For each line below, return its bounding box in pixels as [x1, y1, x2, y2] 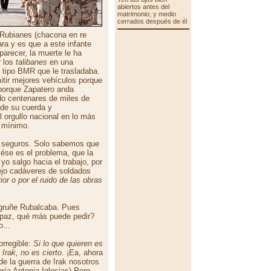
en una [47, 57, 73, 67]
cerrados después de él [117, 18, 187, 25]
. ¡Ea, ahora [62, 248, 103, 257]
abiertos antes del [117, 3, 169, 10]
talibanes [16, 57, 47, 67]
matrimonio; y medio [117, 10, 176, 18]
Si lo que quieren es [33, 239, 103, 248]
